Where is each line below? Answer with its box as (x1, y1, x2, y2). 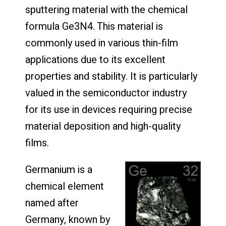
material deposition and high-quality (25, 119, 181, 134)
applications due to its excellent (25, 52, 165, 68)
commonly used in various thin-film (25, 36, 178, 51)
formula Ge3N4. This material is (25, 19, 163, 34)
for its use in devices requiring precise (25, 102, 192, 118)
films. (25, 136, 49, 151)
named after (25, 196, 79, 211)
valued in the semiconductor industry (25, 86, 187, 101)
